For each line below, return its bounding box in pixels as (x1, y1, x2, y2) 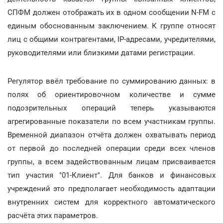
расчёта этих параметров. (7, 211, 98, 220)
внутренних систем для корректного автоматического (7, 197, 216, 207)
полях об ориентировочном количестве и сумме (7, 90, 216, 99)
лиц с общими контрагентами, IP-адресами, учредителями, (7, 34, 216, 44)
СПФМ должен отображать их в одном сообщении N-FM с (7, 7, 216, 17)
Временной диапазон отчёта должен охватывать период (7, 130, 216, 139)
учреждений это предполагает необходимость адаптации (7, 184, 216, 193)
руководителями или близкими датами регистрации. (7, 48, 195, 57)
